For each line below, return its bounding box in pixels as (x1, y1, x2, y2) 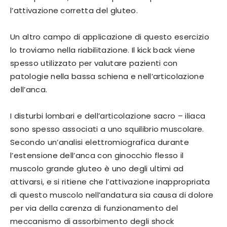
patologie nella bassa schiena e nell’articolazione (10, 71, 205, 82)
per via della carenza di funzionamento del (10, 203, 178, 214)
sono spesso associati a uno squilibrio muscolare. (10, 124, 204, 135)
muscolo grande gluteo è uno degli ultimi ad (10, 163, 184, 174)
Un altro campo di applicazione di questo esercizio (10, 31, 210, 43)
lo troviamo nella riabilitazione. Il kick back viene (10, 45, 196, 56)
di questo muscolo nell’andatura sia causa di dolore (10, 190, 214, 201)
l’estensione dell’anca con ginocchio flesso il (10, 150, 184, 161)
